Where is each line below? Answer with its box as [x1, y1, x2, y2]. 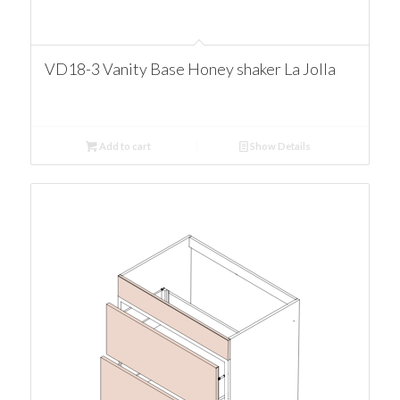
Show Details [248, 140, 312, 153]
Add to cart [96, 140, 151, 153]
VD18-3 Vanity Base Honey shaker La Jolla [44, 59, 336, 79]
